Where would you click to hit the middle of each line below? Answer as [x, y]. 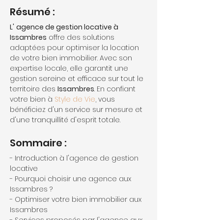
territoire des [34, 89]
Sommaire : [38, 143]
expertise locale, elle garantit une [70, 68]
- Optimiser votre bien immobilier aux [77, 199]
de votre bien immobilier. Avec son [72, 58]
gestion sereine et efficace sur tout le [78, 79]
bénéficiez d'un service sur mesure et [77, 110]
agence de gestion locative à [68, 27]
